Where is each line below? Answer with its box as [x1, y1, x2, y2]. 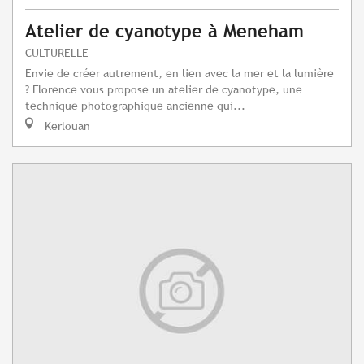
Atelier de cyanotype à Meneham [25, 21, 304, 42]
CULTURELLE [25, 45, 89, 60]
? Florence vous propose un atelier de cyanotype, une [25, 82, 302, 97]
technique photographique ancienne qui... [25, 98, 245, 113]
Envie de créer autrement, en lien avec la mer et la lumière [25, 66, 334, 80]
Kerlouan [41, 119, 90, 133]
